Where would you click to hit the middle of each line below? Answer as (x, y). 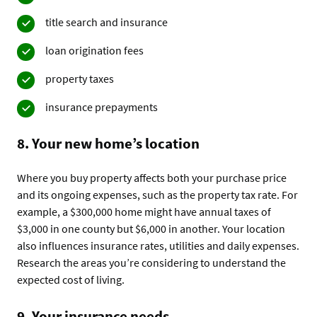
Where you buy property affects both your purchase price (152, 177)
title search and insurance (106, 22)
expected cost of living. (72, 279)
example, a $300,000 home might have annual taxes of (144, 211)
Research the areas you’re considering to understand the (151, 262)
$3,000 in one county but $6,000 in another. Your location (151, 228)
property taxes (81, 78)
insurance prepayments (102, 106)
